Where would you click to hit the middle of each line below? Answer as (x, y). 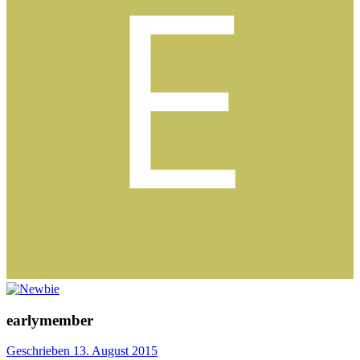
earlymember (50, 320)
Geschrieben (40, 351)
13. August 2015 (115, 351)
